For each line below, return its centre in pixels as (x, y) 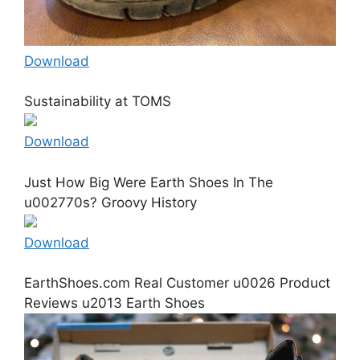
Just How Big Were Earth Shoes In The (149, 182)
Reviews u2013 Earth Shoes (115, 303)
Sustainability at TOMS (98, 102)
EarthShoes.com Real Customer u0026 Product (177, 283)
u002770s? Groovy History (110, 202)
